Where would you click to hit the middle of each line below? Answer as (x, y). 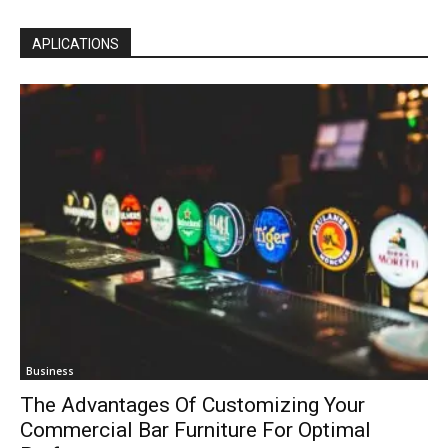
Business (50, 370)
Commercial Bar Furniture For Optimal (195, 429)
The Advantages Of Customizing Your (192, 404)
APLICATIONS (75, 43)
